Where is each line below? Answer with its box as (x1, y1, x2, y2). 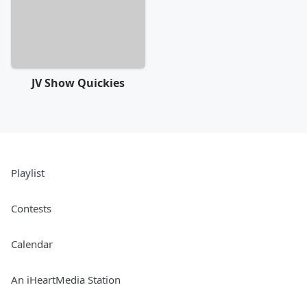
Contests (11, 201, 51, 215)
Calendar (11, 236, 53, 251)
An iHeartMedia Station (11, 272, 121, 286)
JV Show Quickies (32, 75, 125, 90)
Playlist (11, 165, 45, 180)
